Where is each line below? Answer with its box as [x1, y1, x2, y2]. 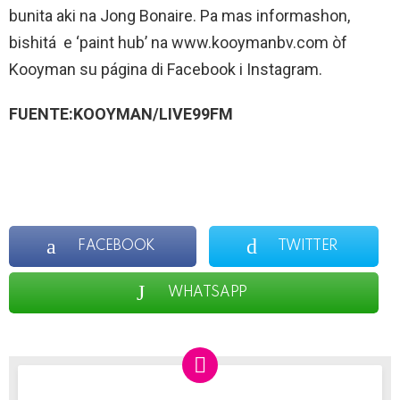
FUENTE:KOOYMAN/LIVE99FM [9, 104, 233, 123]
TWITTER [277, 239, 337, 254]
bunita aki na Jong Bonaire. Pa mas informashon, [9, 5, 350, 25]
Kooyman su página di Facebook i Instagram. [9, 59, 322, 79]
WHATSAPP [168, 286, 247, 301]
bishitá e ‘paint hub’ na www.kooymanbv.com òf [9, 32, 347, 52]
